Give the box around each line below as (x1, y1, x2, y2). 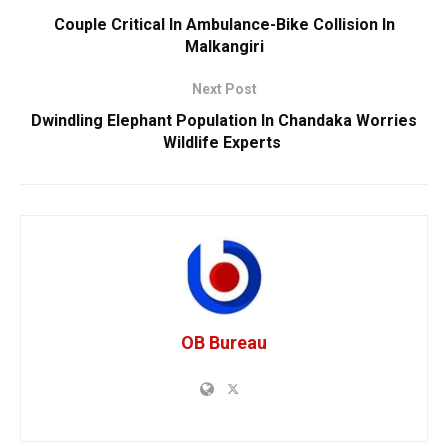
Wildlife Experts (163, 132, 285, 152)
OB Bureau (181, 331, 267, 353)
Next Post (191, 80, 257, 97)
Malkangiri (184, 36, 264, 56)
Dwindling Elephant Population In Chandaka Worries (31, 110, 417, 130)
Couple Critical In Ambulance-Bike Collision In (53, 14, 395, 34)
